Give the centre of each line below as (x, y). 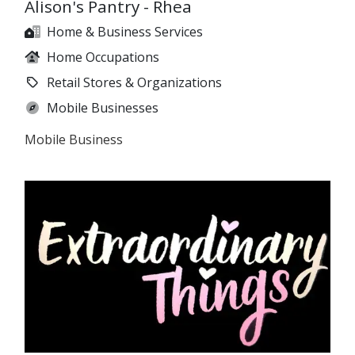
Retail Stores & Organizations (134, 83)
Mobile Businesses (103, 108)
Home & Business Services (125, 32)
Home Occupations (103, 57)
